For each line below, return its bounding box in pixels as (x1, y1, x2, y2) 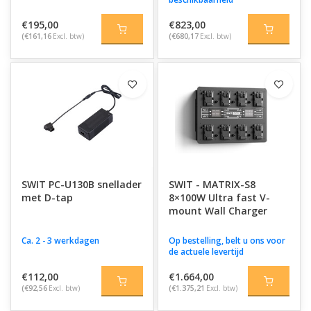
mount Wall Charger (168, 204, 267, 217)
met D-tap (22, 191, 73, 204)
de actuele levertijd (168, 246, 244, 257)
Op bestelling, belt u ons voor (168, 235, 285, 246)
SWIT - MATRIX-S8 (168, 178, 255, 191)
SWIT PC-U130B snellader (22, 178, 142, 191)
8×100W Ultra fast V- (168, 191, 270, 204)
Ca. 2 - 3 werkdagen (22, 235, 99, 246)
